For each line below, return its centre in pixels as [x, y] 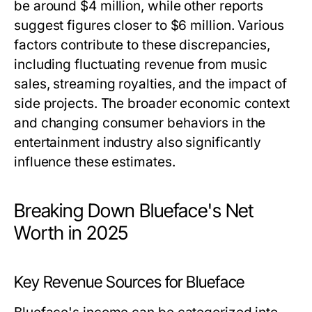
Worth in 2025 [71, 233]
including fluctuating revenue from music [141, 64]
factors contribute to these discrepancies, [142, 45]
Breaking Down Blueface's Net [134, 211]
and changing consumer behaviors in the [140, 123]
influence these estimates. [95, 162]
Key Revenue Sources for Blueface [130, 282]
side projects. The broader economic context [152, 103]
